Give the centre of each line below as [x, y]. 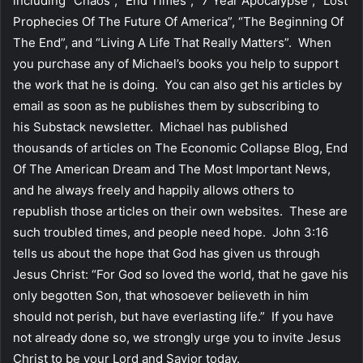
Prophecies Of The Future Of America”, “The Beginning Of [178, 21]
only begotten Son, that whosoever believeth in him [161, 295]
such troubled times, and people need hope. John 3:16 [171, 232]
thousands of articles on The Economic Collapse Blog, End [180, 147]
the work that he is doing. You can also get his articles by [177, 84]
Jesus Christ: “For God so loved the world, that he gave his [181, 274]
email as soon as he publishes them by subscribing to [166, 105]
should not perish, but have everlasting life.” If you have [173, 316]
